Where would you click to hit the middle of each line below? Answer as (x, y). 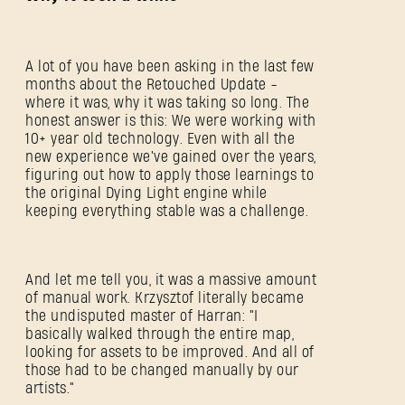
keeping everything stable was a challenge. (167, 212)
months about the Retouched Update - (152, 85)
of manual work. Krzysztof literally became (165, 298)
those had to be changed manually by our (162, 371)
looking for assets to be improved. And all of (170, 353)
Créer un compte (201, 28)
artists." (50, 389)
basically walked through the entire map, (160, 334)
